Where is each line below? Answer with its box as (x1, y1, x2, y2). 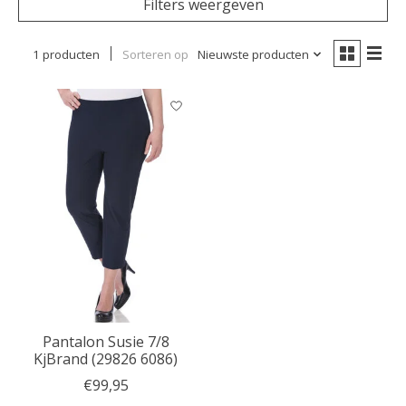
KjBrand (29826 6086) (34, 348, 179, 369)
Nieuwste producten (197, 45, 309, 63)
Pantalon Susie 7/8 (42, 331, 169, 352)
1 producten (32, 45, 100, 63)
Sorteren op (121, 45, 188, 63)
